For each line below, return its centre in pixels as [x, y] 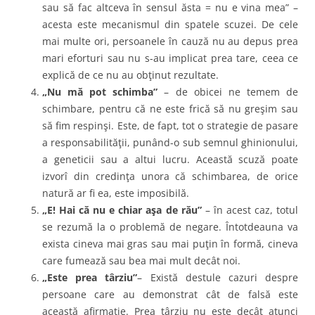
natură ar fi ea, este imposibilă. [116, 193]
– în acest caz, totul [250, 210]
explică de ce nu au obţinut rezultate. [130, 75]
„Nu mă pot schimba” [100, 91]
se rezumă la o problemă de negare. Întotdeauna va [170, 226]
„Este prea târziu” [90, 277]
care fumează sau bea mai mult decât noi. [141, 260]
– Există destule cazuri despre [218, 277]
